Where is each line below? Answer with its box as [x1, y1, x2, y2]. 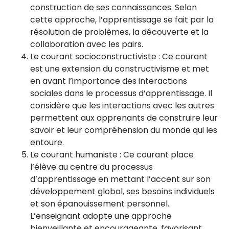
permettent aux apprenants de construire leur [30, 112, 218, 124]
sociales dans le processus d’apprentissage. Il [30, 87, 212, 99]
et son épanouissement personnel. [30, 198, 169, 210]
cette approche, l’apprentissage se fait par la [30, 14, 214, 26]
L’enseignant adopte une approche [30, 210, 172, 222]
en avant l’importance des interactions [30, 75, 187, 87]
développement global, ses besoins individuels [30, 186, 215, 197]
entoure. [30, 136, 64, 148]
